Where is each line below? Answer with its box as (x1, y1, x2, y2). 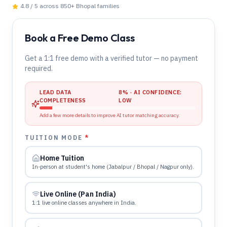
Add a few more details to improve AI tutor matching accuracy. (40, 112, 180, 119)
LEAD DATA (40, 89, 71, 96)
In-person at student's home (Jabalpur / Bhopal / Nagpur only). (32, 163, 194, 170)
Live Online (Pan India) (40, 190, 116, 199)
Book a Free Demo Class (25, 31, 135, 44)
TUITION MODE (25, 134, 85, 141)
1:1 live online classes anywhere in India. (32, 199, 136, 206)
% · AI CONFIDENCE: (122, 89, 182, 96)
